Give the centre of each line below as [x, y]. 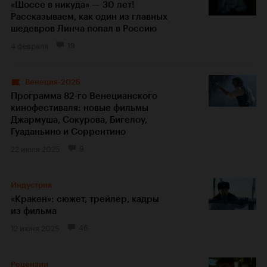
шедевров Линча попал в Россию [84, 28]
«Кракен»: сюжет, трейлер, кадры [85, 199]
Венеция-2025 [53, 82]
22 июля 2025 [35, 148]
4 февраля [30, 44]
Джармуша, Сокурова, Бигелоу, [79, 119]
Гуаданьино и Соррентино [68, 131]
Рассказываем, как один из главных [89, 16]
